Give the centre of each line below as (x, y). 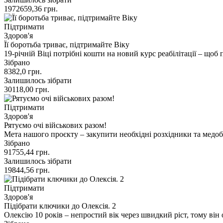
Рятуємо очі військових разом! (55, 125)
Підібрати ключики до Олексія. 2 (60, 206)
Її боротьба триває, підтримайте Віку (67, 44)
